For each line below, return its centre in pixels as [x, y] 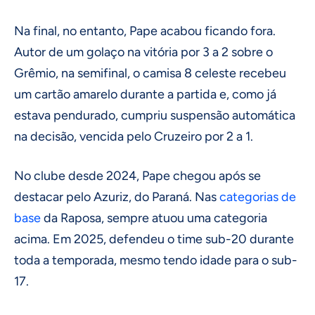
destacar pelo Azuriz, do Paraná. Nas [117, 197]
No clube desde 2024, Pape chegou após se [137, 176]
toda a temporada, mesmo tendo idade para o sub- [156, 261]
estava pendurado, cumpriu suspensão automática [155, 116]
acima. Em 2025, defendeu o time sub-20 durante [154, 239]
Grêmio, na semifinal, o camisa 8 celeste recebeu [150, 73]
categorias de [258, 197]
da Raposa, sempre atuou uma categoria [154, 218]
